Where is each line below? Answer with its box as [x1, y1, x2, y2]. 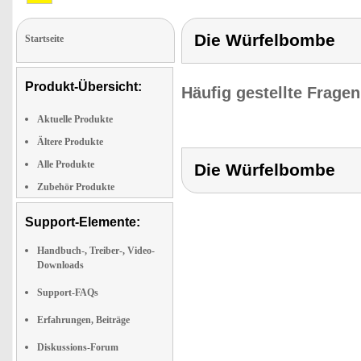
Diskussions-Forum [37, 342, 118, 353]
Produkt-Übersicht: [25, 80, 142, 93]
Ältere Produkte [37, 136, 103, 147]
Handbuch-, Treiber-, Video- [37, 245, 155, 256]
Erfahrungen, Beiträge [37, 314, 130, 326]
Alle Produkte [37, 159, 94, 170]
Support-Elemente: [25, 215, 140, 229]
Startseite [25, 33, 64, 44]
